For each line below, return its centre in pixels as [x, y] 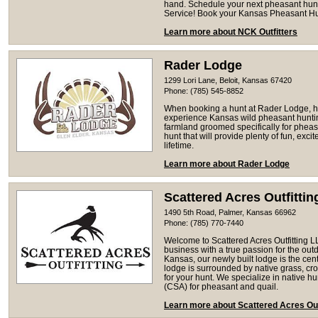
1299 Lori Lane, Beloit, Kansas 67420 [228, 80]
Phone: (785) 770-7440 [204, 223]
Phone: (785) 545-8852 [204, 91]
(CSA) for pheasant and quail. [221, 286]
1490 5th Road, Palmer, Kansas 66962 [230, 212]
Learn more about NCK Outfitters [231, 32]
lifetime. [179, 145]
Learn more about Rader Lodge [227, 164]
